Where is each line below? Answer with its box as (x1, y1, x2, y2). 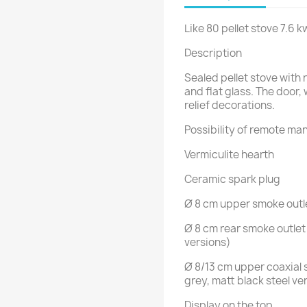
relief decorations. (184, 98, 275, 112)
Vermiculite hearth (184, 147, 274, 162)
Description (184, 46, 242, 60)
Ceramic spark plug (184, 172, 280, 186)
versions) (184, 235, 231, 249)
